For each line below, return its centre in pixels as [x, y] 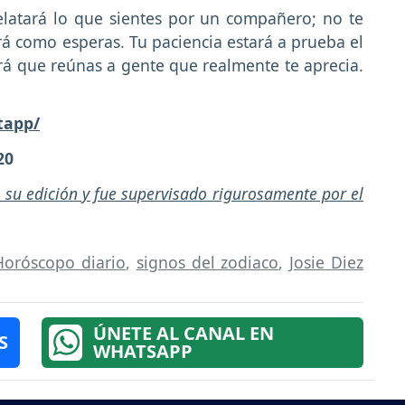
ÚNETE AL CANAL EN [183, 333]
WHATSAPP [142, 351]
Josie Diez [327, 262]
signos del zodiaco [207, 262]
